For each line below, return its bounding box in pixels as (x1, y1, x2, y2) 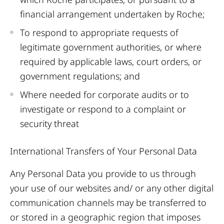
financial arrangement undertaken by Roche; (20, 8, 204, 20)
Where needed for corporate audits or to (20, 88, 189, 100)
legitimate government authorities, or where (20, 41, 201, 53)
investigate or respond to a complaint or (20, 103, 186, 115)
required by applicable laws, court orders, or (20, 55, 201, 67)
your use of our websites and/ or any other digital (10, 182, 213, 194)
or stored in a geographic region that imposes (10, 211, 200, 223)
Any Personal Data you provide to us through (10, 167, 196, 179)
